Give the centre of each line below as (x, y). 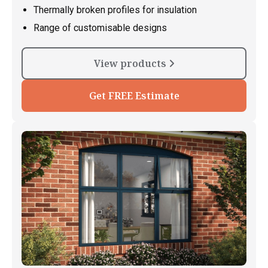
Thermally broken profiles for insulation (115, 10)
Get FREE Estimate (134, 95)
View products (131, 63)
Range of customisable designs (100, 28)
